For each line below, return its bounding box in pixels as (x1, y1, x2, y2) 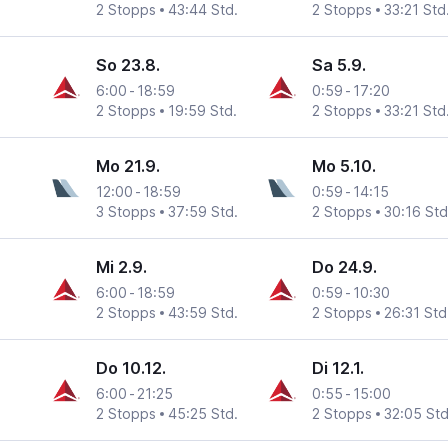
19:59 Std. (168, 102, 238, 120)
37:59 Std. (168, 203, 239, 221)
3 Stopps (96, 203, 157, 221)
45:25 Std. (168, 405, 239, 423)
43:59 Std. (168, 304, 239, 322)
